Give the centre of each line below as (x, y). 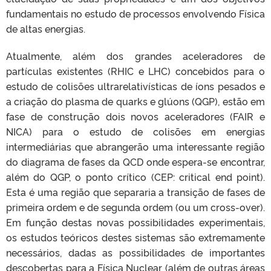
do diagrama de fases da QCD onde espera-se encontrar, (135, 162)
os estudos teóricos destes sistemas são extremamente (135, 237)
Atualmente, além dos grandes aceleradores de (135, 56)
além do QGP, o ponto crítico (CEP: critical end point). (135, 177)
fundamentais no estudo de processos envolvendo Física (135, 13)
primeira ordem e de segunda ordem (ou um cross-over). (135, 207)
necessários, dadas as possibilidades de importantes (135, 252)
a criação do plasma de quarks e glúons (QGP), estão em (135, 101)
